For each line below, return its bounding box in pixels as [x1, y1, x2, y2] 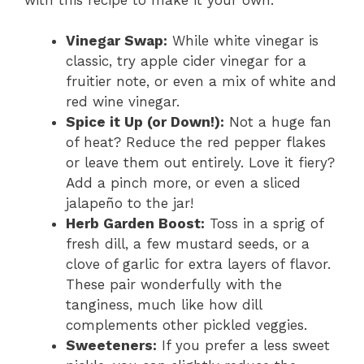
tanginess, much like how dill [66, 297, 262, 314]
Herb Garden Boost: [66, 215, 205, 232]
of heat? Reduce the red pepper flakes [66, 134, 326, 151]
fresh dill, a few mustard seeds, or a [66, 236, 310, 253]
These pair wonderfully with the [66, 276, 282, 293]
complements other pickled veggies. [66, 317, 307, 334]
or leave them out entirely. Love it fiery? [66, 154, 335, 171]
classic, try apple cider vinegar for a [66, 53, 306, 70]
